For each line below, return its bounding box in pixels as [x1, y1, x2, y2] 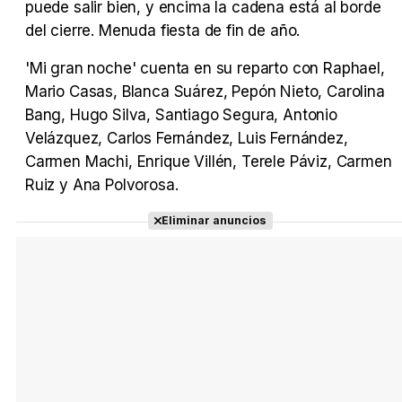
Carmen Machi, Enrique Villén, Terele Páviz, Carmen [25, 153, 392, 171]
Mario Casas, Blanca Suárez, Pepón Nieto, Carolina [25, 83, 385, 101]
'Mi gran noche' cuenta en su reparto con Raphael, [25, 59, 385, 78]
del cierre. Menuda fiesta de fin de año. [25, 22, 301, 40]
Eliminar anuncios [161, 214, 267, 228]
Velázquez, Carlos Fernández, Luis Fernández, [25, 129, 348, 148]
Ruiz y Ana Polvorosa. [25, 176, 179, 195]
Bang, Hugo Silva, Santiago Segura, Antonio [25, 106, 337, 125]
